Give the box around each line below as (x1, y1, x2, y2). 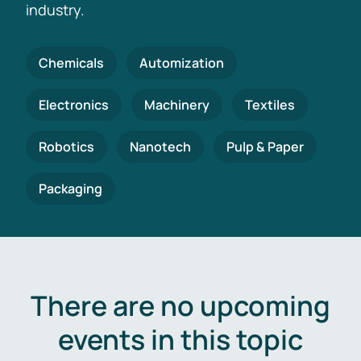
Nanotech (130, 138, 191, 156)
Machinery (144, 96, 210, 114)
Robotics (39, 138, 94, 156)
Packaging (39, 180, 102, 197)
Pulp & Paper (226, 138, 304, 156)
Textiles (245, 96, 295, 114)
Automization (139, 54, 224, 72)
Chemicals (39, 54, 104, 72)
